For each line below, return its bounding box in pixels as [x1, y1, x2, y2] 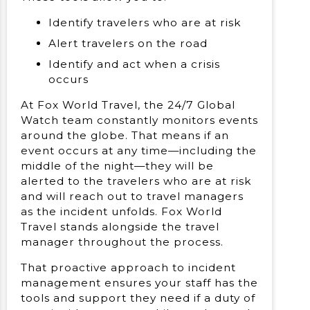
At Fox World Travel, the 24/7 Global [21, 98, 235, 111]
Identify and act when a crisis [48, 57, 220, 71]
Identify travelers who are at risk [48, 16, 241, 30]
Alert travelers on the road [48, 37, 208, 51]
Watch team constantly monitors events [21, 113, 258, 127]
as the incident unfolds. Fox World [21, 205, 222, 218]
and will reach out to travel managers [21, 190, 244, 203]
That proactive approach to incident [21, 261, 236, 275]
